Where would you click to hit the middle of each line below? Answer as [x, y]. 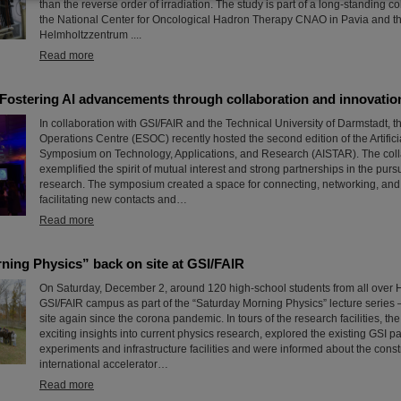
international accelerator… [104, 365]
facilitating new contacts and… [113, 200]
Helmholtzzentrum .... [90, 35]
